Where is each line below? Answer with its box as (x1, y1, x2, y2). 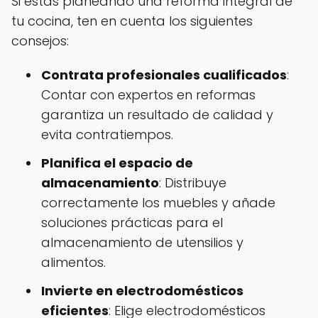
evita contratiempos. (41, 126, 173, 144)
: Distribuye (159, 174, 226, 192)
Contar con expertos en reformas (41, 86, 256, 104)
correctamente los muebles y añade (41, 194, 275, 212)
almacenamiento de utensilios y (41, 234, 243, 252)
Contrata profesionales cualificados (41, 66, 287, 84)
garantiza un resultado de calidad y (41, 106, 273, 124)
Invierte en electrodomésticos (41, 282, 243, 300)
